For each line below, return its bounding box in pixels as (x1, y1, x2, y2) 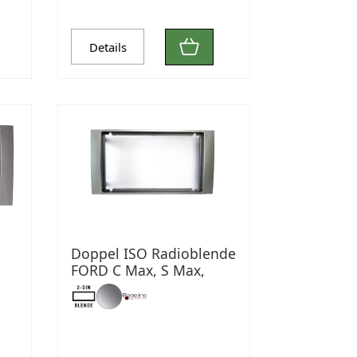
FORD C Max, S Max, (71, 260, 206, 280)
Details (88, 38, 127, 55)
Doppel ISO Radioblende (71, 243, 237, 263)
